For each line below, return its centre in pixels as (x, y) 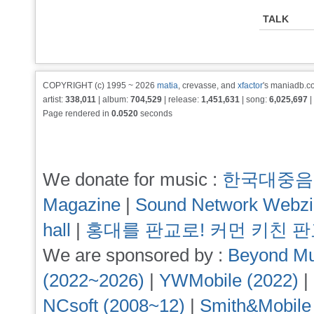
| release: (182, 100)
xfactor (250, 86)
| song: (254, 100)
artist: (54, 100)
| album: (113, 100)
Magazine (82, 205)
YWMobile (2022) (229, 281)
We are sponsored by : (135, 255)
